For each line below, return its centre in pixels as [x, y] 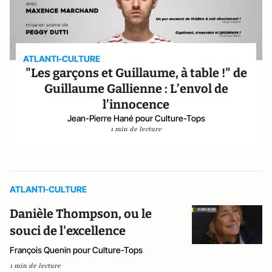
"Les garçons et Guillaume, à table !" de [136, 73]
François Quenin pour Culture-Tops [76, 250]
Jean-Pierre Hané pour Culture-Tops [136, 118]
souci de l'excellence [68, 231]
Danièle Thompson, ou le [81, 214]
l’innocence [136, 104]
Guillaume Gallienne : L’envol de [136, 89]
